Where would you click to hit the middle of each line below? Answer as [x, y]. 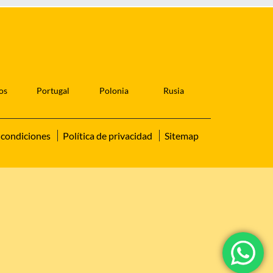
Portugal [53, 91]
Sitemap [182, 136]
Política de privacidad [108, 136]
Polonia [114, 91]
